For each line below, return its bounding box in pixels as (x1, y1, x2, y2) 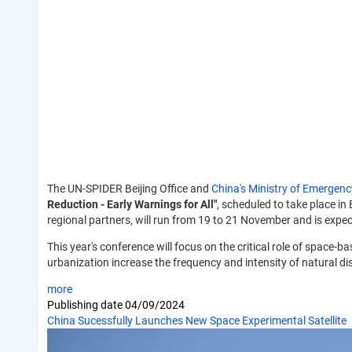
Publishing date (47, 298, 125, 311)
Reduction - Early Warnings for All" (47, 197, 217, 211)
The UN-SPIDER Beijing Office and (47, 181, 211, 195)
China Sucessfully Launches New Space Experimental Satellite (47, 313, 346, 327)
